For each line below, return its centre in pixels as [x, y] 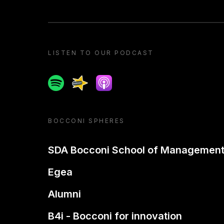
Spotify [61, 80]
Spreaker [90, 80]
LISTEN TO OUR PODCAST [101, 53]
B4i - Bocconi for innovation [115, 216]
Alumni [64, 194]
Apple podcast [124, 80]
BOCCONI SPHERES [86, 121]
